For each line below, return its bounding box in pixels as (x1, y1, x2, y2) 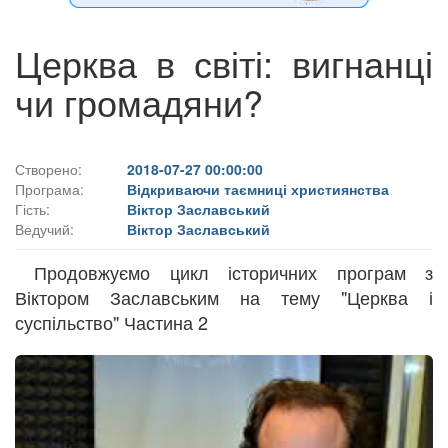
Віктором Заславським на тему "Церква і (15, 283, 433, 310)
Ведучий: (15, 218, 74, 239)
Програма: (15, 178, 84, 199)
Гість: (15, 198, 50, 219)
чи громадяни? (15, 75, 263, 127)
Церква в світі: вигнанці (15, 36, 433, 88)
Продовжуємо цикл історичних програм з (15, 258, 433, 285)
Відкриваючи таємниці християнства (127, 178, 389, 199)
